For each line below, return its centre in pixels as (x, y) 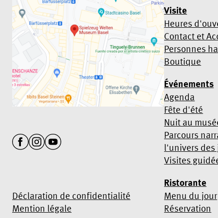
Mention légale (42, 208)
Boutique (183, 61)
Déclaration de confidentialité (71, 195)
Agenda (180, 97)
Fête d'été (184, 109)
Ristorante (185, 182)
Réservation (188, 208)
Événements (189, 84)
